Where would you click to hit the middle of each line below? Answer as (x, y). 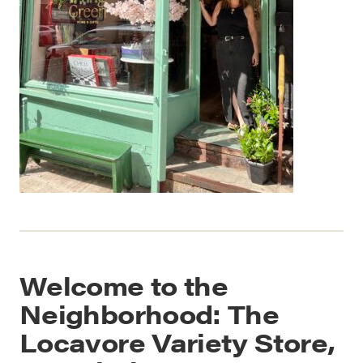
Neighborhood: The (149, 314)
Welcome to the (124, 285)
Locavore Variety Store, (177, 342)
